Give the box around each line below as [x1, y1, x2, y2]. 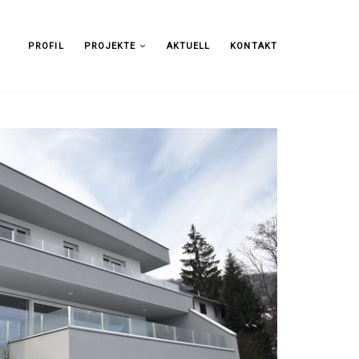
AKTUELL [166, 41, 211, 51]
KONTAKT [230, 41, 277, 51]
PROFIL [28, 41, 64, 51]
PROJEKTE [83, 41, 136, 51]
